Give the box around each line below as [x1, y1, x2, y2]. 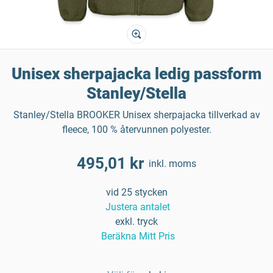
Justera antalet [105, 201, 170, 213]
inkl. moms [149, 157, 196, 169]
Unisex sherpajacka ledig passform [12, 65, 261, 83]
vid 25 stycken [105, 186, 168, 198]
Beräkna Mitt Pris [101, 230, 175, 242]
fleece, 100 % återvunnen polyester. [62, 124, 211, 135]
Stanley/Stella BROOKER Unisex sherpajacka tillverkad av [13, 109, 260, 121]
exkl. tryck [115, 216, 158, 227]
